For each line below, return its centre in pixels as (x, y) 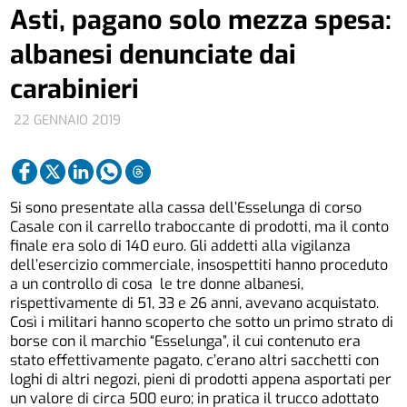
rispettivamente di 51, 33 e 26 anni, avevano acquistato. (195, 303)
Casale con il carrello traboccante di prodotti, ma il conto (200, 226)
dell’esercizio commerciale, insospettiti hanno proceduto (199, 264)
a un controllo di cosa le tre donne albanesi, (157, 283)
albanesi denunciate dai (154, 54)
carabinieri (75, 89)
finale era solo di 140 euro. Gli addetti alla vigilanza (181, 245)
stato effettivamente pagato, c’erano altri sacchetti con (195, 360)
